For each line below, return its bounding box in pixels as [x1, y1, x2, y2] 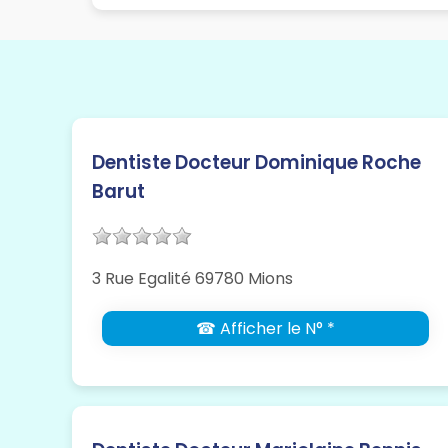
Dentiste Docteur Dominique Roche [92, 149, 421, 177]
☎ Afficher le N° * [195, 317, 335, 341]
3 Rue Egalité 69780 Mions [92, 267, 293, 291]
